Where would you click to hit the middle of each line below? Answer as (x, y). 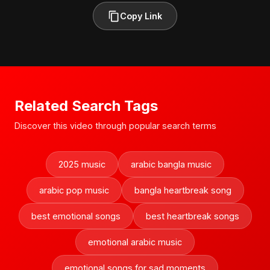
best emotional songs (76, 216)
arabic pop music (74, 190)
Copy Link (141, 16)
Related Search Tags (86, 106)
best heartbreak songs (192, 216)
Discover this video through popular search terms (115, 126)
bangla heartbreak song (183, 190)
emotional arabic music (135, 242)
